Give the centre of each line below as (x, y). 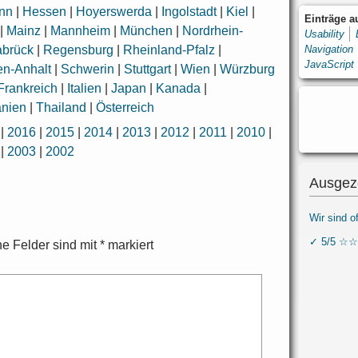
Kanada (179, 89)
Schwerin (88, 70)
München (147, 31)
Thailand (62, 108)
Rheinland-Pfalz (169, 50)
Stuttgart (148, 70)
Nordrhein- (213, 31)
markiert (129, 245)
